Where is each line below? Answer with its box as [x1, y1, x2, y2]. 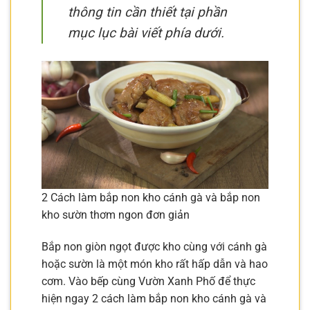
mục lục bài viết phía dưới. [68, 25, 224, 41]
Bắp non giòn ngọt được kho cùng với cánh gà [42, 239, 267, 253]
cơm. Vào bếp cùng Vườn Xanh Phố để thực [42, 274, 255, 288]
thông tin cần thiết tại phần [68, 4, 227, 20]
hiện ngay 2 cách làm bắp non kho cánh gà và [42, 291, 266, 305]
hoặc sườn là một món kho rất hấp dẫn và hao [42, 257, 268, 271]
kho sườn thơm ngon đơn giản [42, 208, 190, 221]
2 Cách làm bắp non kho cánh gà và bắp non [42, 190, 260, 204]
